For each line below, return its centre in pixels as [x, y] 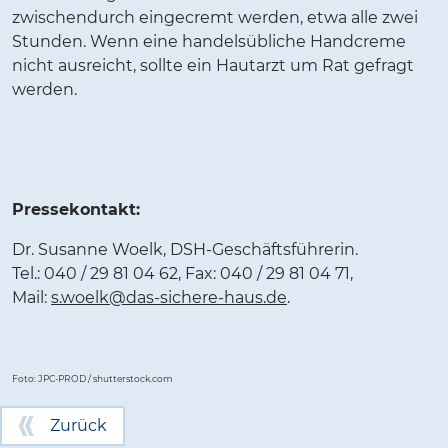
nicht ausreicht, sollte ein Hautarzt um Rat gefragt [213, 66]
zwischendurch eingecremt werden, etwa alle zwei [215, 18]
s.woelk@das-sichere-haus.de [169, 298]
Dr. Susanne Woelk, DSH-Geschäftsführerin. [185, 250]
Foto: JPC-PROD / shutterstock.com [92, 378]
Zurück [78, 426]
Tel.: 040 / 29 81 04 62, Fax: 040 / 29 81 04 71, [182, 274]
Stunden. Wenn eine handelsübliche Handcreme [209, 42]
